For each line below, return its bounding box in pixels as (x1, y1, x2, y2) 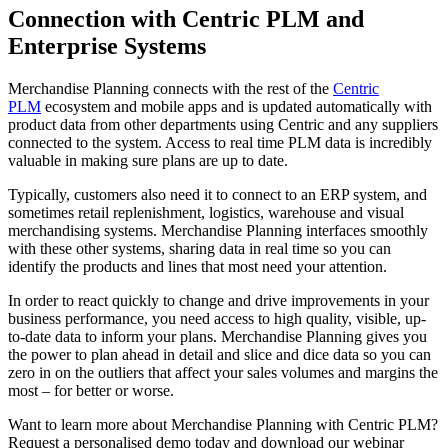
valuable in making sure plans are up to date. (8, 151, 288, 169)
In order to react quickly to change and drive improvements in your (8, 291, 429, 309)
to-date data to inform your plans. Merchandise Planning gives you (8, 327, 427, 345)
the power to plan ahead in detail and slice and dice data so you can (8, 345, 431, 363)
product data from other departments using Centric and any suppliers (8, 115, 438, 133)
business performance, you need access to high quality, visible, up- (8, 309, 426, 327)
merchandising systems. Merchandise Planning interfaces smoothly (8, 221, 428, 239)
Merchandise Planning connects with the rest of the (8, 79, 333, 97)
